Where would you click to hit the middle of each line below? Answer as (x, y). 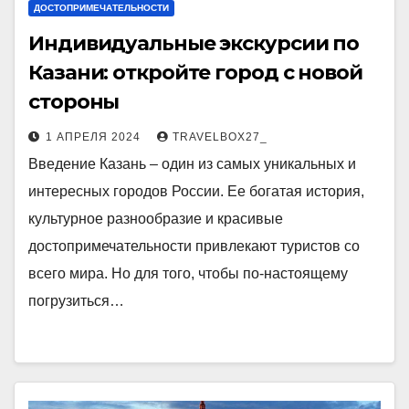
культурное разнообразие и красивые (156, 219)
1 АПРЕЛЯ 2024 (95, 137)
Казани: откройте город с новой (195, 73)
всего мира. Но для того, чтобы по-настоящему (188, 273)
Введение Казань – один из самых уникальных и (192, 164)
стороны (74, 102)
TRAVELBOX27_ (220, 137)
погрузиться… (76, 301)
